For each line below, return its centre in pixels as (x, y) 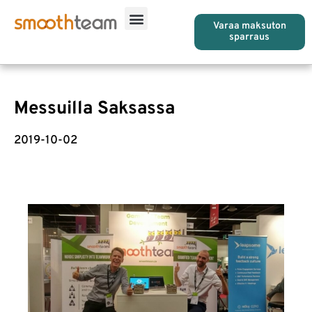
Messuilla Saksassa (94, 109)
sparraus (250, 37)
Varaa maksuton (249, 26)
